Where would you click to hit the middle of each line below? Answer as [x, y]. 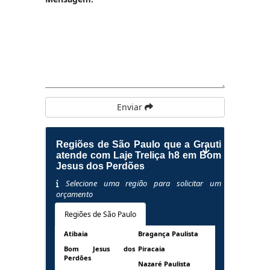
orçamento [74, 194]
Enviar [130, 107]
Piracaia [151, 249]
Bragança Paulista [168, 234]
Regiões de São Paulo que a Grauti [139, 144]
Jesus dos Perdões [100, 166]
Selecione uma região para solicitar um [140, 183]
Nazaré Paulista [164, 264]
